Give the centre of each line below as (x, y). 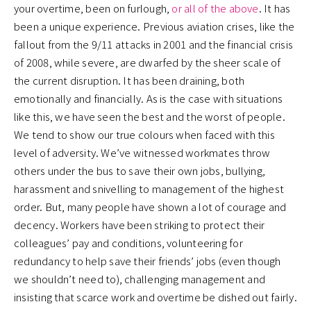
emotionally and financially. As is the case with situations (149, 99)
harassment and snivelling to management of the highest (149, 189)
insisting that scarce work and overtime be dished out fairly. (155, 297)
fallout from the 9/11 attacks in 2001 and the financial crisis (153, 44)
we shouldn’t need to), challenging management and (140, 279)
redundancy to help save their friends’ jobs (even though (148, 261)
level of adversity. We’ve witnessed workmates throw (142, 153)
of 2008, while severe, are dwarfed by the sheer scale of (148, 62)
